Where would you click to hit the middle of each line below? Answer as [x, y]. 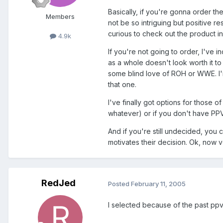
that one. [122, 85]
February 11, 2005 [158, 183]
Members [60, 17]
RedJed [58, 183]
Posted [119, 183]
